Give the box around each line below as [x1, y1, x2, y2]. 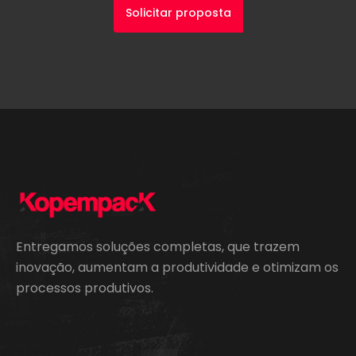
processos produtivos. [16, 279, 153, 297]
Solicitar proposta [125, 5, 231, 21]
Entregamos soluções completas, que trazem [16, 238, 300, 256]
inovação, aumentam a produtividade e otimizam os [16, 258, 339, 277]
